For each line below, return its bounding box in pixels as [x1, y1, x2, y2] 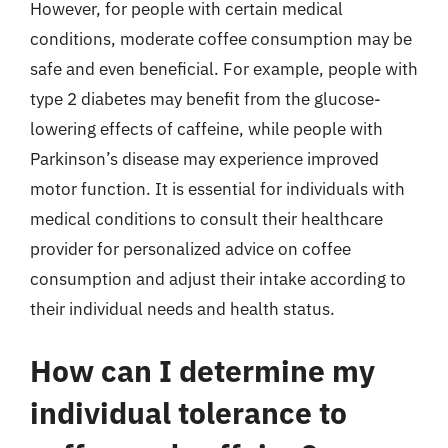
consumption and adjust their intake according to [30, 268, 406, 290]
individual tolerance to [30, 392, 347, 432]
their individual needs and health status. [30, 298, 335, 320]
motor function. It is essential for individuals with [30, 178, 405, 200]
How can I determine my [30, 350, 375, 390]
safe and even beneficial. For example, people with [30, 58, 418, 80]
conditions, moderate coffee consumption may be [30, 28, 412, 50]
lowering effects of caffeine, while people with [30, 118, 383, 140]
